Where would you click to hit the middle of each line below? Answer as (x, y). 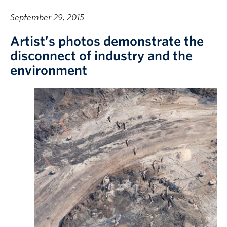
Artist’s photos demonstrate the (107, 41)
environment (49, 71)
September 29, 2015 (47, 17)
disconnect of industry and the (101, 56)
